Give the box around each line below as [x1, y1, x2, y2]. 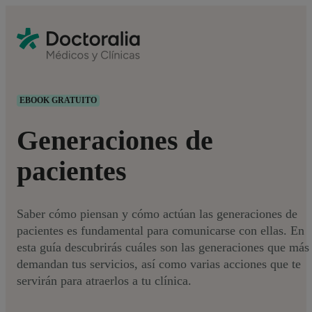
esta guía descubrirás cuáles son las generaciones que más [17, 240, 309, 254]
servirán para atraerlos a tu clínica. [17, 273, 195, 288]
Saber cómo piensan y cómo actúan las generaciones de [17, 206, 297, 221]
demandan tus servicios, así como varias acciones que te [17, 256, 301, 271]
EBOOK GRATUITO [19, 95, 97, 105]
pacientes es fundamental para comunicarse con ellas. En [17, 223, 304, 237]
